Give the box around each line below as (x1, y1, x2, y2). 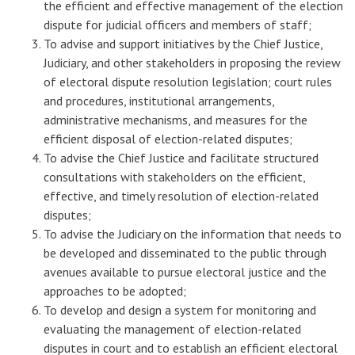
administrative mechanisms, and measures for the (44, 112, 307, 128)
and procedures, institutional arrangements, (44, 93, 274, 109)
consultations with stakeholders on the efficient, (44, 169, 305, 185)
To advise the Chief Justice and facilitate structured (44, 150, 319, 166)
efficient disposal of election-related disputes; (44, 131, 292, 147)
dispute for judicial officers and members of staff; (44, 17, 311, 32)
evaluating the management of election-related (44, 321, 301, 337)
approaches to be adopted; (44, 283, 186, 299)
